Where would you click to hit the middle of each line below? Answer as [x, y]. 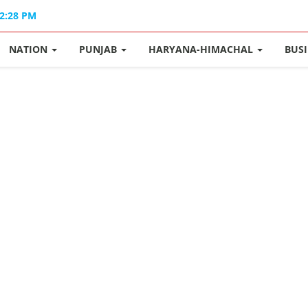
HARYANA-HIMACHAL [202, 49]
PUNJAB [100, 49]
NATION [30, 49]
